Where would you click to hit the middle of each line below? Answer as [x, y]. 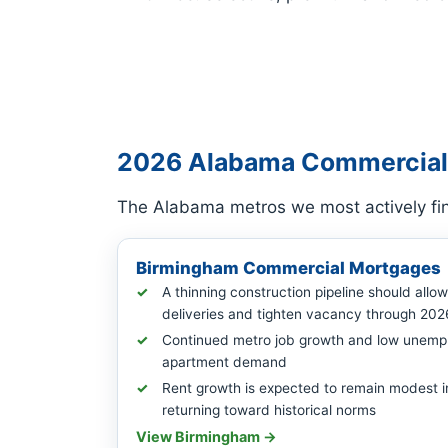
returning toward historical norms [269, 410]
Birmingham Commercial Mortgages [288, 268]
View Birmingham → [206, 437]
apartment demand [224, 362]
